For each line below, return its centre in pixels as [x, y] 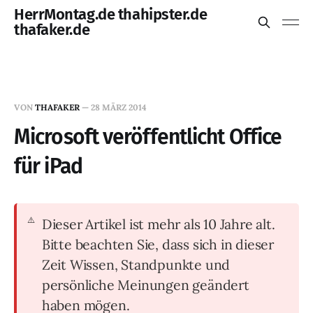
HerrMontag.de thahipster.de [111, 14]
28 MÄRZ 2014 [119, 107]
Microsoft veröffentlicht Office [148, 137]
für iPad [48, 166]
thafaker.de [52, 30]
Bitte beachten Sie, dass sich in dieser [158, 244]
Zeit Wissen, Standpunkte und [136, 264]
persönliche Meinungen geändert [145, 285]
